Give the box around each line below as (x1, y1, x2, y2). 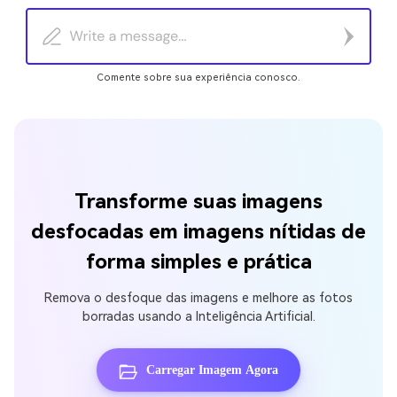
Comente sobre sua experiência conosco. (97, 71, 300, 83)
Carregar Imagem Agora (145, 362, 278, 378)
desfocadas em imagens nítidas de (31, 220, 366, 245)
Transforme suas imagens (74, 190, 323, 214)
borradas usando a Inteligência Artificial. (82, 308, 315, 324)
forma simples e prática (85, 250, 312, 275)
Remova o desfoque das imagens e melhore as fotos (44, 290, 353, 306)
